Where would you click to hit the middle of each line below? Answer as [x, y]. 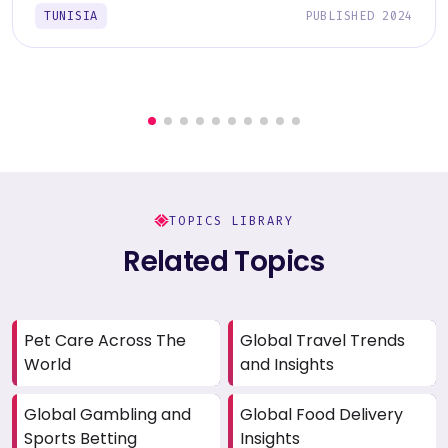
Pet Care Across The [105, 340]
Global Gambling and [107, 414]
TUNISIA [71, 15]
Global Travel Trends [322, 340]
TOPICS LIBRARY [231, 220]
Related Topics [224, 261]
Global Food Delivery [321, 414]
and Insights [287, 364]
